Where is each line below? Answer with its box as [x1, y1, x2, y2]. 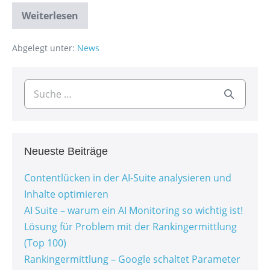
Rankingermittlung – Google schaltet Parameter [24, 253, 240, 266]
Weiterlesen [22, 9, 78, 23]
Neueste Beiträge [24, 145, 108, 158]
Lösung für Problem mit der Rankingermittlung [24, 220, 237, 234]
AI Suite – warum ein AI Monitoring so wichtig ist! [24, 204, 243, 218]
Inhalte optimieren [24, 187, 108, 201]
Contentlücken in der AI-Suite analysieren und [24, 171, 231, 185]
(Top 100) [24, 236, 66, 250]
